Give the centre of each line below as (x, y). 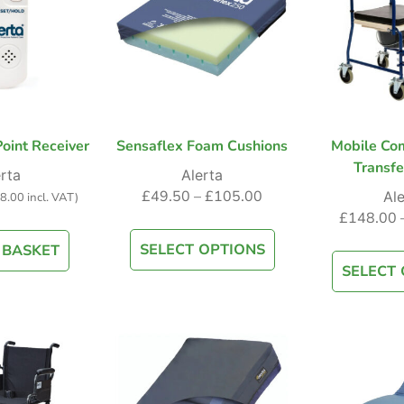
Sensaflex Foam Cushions (202, 147)
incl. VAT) (51, 198)
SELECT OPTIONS (202, 250)
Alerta (202, 175)
